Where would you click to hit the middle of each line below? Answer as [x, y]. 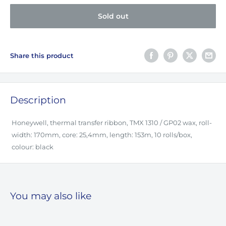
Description [38, 100]
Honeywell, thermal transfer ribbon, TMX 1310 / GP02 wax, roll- [111, 123]
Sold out [113, 16]
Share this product [42, 56]
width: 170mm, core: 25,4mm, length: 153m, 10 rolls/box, [102, 135]
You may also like [51, 196]
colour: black [32, 147]
